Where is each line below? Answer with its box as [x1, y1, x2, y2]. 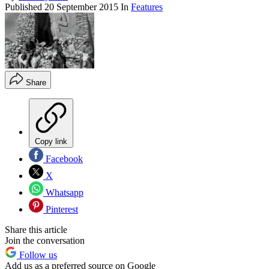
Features [131, 1, 163, 12]
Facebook [43, 154, 83, 165]
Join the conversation [5, 235, 85, 246]
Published [5, 1, 44, 12]
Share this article [5, 225, 67, 235]
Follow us [17, 250, 57, 261]
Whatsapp [43, 187, 83, 198]
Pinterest [43, 204, 78, 215]
